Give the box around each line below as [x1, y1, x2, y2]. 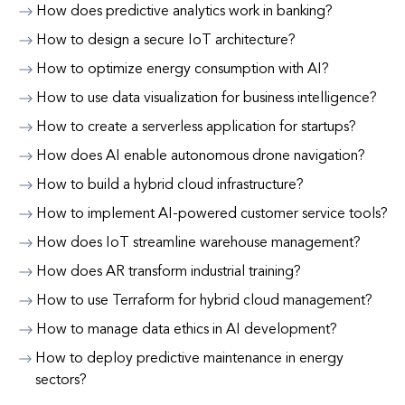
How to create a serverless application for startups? [36, 120, 356, 135]
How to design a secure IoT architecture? [36, 33, 296, 48]
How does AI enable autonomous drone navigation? [36, 149, 365, 164]
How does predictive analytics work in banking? [36, 5, 333, 19]
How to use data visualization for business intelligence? [36, 91, 377, 106]
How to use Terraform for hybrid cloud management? [36, 294, 372, 308]
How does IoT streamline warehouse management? [36, 236, 361, 250]
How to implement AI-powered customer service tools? [36, 207, 388, 221]
